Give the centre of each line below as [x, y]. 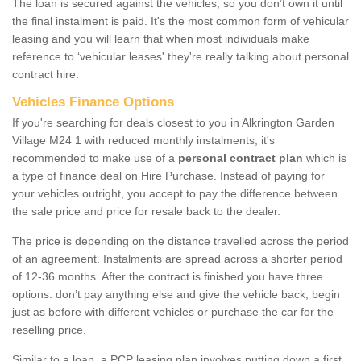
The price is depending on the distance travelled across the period [180, 241]
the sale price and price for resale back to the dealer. [146, 211]
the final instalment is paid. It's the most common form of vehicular [180, 21]
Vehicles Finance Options [93, 102]
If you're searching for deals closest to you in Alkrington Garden [173, 122]
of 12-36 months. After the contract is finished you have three [168, 276]
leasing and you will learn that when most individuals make [161, 38]
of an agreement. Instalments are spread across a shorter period [177, 258]
